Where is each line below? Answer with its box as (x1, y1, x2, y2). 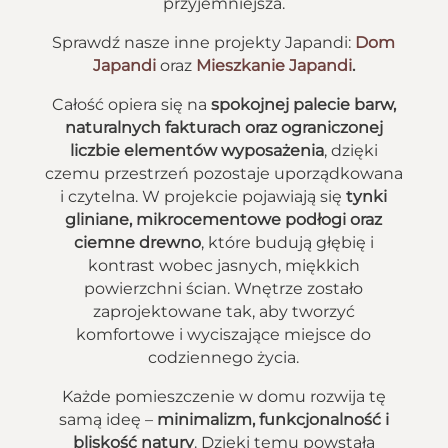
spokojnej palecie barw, (210, 95, 396, 114)
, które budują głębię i (200, 233, 374, 252)
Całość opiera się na (51, 95, 211, 114)
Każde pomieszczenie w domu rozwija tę (61, 387, 386, 406)
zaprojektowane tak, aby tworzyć (92, 302, 355, 321)
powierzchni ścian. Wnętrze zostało (84, 279, 364, 298)
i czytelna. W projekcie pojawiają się (60, 187, 347, 206)
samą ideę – (58, 410, 157, 429)
